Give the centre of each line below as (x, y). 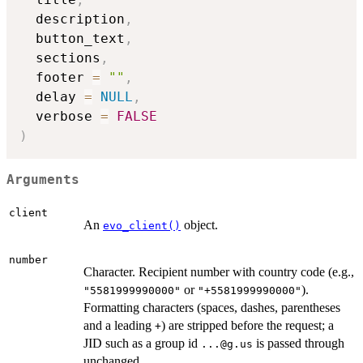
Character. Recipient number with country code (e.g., (219, 272)
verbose (60, 117)
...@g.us (227, 344)
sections (60, 58)
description (72, 19)
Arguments (43, 179)
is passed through (299, 344)
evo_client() (142, 226)
